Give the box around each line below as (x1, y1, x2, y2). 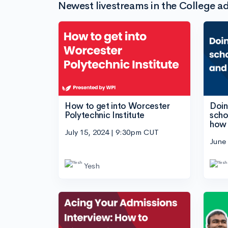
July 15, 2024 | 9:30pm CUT (65, 127, 159, 137)
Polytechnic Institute (65, 109, 145, 121)
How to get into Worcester (65, 100, 170, 111)
